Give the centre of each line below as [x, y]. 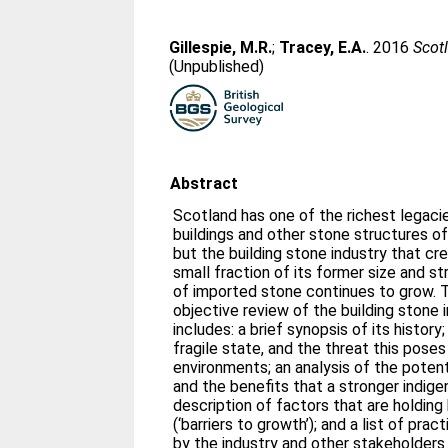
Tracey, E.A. [323, 47]
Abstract [204, 183]
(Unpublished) [217, 66]
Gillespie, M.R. [221, 47]
